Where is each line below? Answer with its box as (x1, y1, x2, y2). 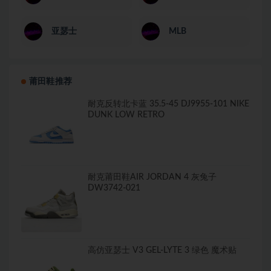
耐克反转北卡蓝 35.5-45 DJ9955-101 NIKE (88, 99, 249, 108)
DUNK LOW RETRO (88, 110, 165, 119)
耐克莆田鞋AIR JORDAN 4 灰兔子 (88, 172, 217, 181)
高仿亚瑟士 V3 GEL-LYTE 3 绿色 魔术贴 (88, 246, 237, 255)
